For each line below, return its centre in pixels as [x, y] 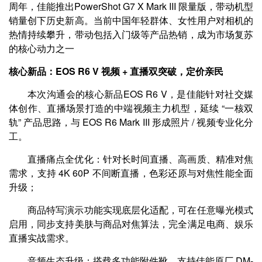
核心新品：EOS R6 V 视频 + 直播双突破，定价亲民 [116, 71]
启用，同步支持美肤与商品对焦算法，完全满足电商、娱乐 [131, 224]
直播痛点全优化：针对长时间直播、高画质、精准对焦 [140, 159]
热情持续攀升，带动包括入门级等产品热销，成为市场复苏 [131, 34]
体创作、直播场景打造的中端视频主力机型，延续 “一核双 [131, 108]
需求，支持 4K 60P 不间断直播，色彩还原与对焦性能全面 [131, 173]
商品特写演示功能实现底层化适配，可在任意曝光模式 [140, 210]
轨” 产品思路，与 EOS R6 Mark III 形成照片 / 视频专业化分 [131, 122]
